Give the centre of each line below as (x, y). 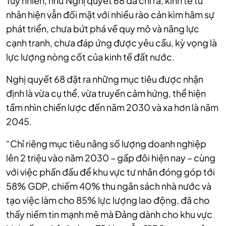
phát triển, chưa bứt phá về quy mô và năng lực (103, 29)
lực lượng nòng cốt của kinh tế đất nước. (90, 57)
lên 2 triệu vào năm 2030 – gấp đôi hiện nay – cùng (111, 158)
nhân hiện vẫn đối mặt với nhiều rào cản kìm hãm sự (110, 14)
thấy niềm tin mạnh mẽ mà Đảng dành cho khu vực (109, 214)
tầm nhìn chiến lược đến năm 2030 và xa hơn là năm (112, 107)
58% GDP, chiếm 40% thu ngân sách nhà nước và (109, 186)
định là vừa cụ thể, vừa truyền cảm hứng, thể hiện (106, 93)
